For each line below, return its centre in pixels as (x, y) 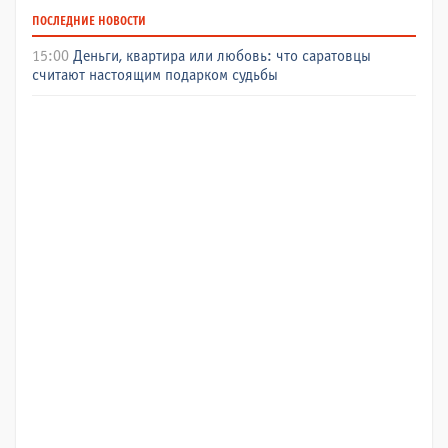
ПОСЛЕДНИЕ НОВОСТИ (89, 21)
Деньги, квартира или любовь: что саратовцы (222, 56)
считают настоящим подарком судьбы (155, 75)
